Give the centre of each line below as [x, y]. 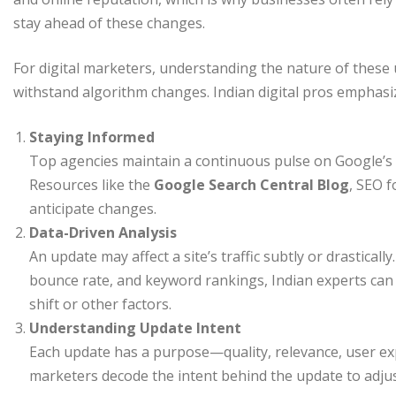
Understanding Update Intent [135, 327]
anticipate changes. [93, 208]
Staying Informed [92, 137]
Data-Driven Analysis [103, 232]
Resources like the [91, 184]
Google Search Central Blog [251, 184]
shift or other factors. [100, 304]
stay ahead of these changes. [109, 23]
